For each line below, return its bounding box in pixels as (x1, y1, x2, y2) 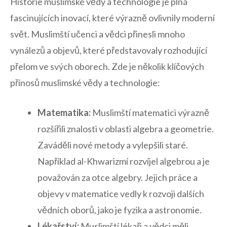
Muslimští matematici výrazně (91, 107, 209, 119)
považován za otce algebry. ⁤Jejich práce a (37, 172, 198, 183)
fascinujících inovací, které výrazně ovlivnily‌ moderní (10, 12, 215, 24)
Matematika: (37, 107, 91, 119)
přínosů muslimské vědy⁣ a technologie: (10, 77, 160, 89)
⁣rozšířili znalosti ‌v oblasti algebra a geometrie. (37, 123, 214, 135)
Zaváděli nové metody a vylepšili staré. (37, 139, 188, 151)
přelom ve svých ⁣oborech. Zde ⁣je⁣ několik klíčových (10, 61, 204, 72)
